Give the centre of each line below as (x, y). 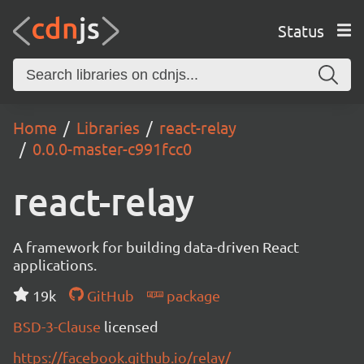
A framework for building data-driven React (156, 247)
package (191, 295)
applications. (55, 264)
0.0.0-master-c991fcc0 (112, 148)
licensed (131, 326)
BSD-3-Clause (58, 326)
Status (301, 30)
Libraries (108, 127)
